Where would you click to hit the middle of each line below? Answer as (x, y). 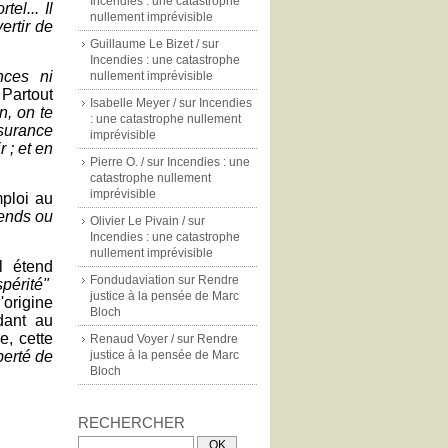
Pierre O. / (117, 162)
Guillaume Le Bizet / (144, 44)
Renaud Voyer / (132, 339)
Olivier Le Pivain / (137, 221)
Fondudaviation (132, 280)
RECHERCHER (131, 422)
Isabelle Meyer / (133, 103)
